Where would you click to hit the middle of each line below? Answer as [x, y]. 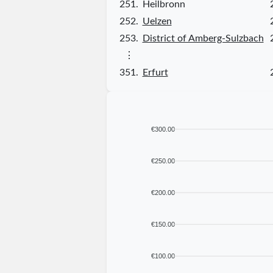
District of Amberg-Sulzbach [203, 38]
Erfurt [155, 72]
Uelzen [157, 21]
